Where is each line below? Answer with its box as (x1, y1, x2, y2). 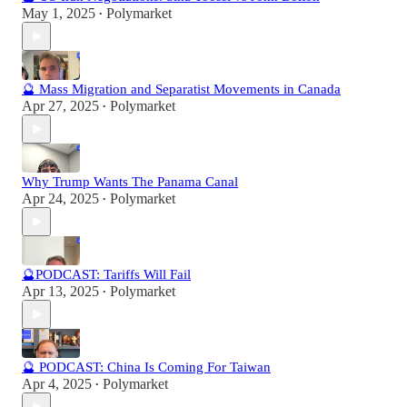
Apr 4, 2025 (22, 376, 92, 392)
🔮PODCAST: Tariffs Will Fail (22, 267, 191, 283)
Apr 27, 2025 (22, 98, 99, 114)
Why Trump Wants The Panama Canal (22, 174, 238, 190)
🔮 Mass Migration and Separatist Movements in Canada (22, 82, 341, 97)
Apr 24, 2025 (22, 191, 99, 207)
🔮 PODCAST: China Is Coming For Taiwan (22, 360, 271, 375)
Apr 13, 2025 (22, 283, 99, 300)
